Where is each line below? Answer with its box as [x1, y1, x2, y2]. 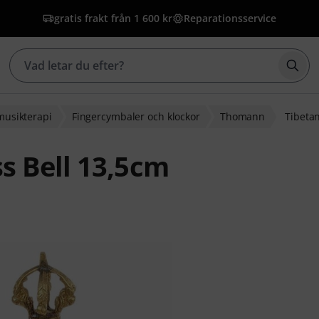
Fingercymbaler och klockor [71, 110, 200, 123]
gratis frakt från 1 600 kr [54, 11, 172, 25]
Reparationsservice [184, 11, 276, 25]
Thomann [219, 110, 266, 123]
